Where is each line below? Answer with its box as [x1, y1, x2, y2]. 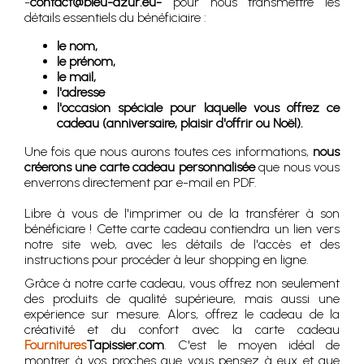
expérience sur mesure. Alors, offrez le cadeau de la [24, 306, 340, 323]
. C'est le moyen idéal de [164, 337, 340, 353]
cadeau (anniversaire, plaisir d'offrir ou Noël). [57, 115, 303, 132]
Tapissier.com [86, 337, 164, 353]
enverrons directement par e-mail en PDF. [24, 175, 257, 191]
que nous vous [254, 159, 340, 175]
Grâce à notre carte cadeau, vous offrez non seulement [24, 275, 340, 292]
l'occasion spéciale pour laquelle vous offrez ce [57, 100, 340, 116]
